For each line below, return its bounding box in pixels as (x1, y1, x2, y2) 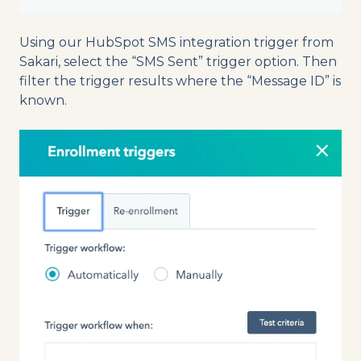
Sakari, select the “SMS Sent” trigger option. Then (19, 54, 337, 70)
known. (19, 93, 67, 109)
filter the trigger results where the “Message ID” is (19, 73, 341, 89)
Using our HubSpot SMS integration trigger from (19, 35, 334, 51)
